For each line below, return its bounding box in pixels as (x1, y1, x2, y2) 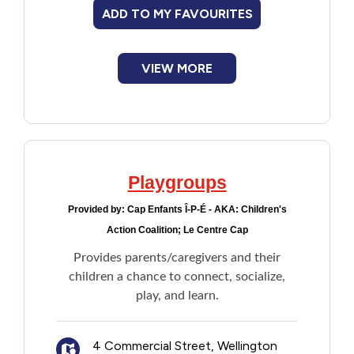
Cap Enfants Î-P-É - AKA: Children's (126, 204, 287, 215)
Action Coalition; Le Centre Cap (106, 224, 248, 235)
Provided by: (67, 204, 127, 215)
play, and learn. (135, 289, 219, 302)
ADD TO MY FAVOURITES (101, 6, 253, 21)
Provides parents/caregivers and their (73, 251, 281, 264)
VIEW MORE (141, 61, 213, 76)
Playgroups (127, 172, 227, 193)
